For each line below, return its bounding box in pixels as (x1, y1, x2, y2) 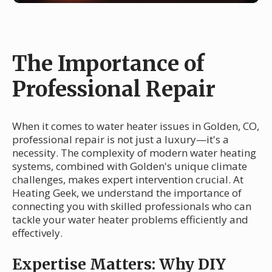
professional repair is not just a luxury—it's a (12, 132, 229, 146)
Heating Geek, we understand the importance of (12, 185, 242, 200)
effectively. (12, 225, 63, 240)
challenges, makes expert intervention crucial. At (12, 172, 243, 186)
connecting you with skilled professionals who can (12, 199, 251, 213)
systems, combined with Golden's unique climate (12, 158, 247, 173)
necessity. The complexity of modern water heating (12, 145, 256, 160)
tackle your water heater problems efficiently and (12, 212, 248, 226)
